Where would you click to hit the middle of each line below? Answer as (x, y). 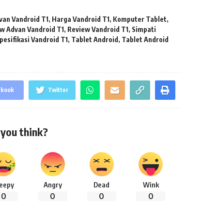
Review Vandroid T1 (98, 29)
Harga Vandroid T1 (81, 19)
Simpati (144, 29)
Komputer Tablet (140, 19)
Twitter (58, 90)
